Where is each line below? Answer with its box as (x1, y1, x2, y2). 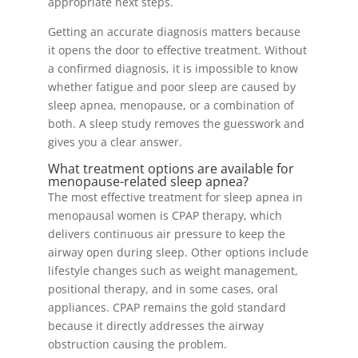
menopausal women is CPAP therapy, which (47, 208, 282, 223)
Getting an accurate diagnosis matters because (47, 24, 300, 39)
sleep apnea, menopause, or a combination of (47, 97, 294, 113)
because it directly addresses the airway (47, 318, 264, 333)
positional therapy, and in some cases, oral (47, 281, 278, 296)
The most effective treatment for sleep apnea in (47, 189, 303, 205)
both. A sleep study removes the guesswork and (47, 116, 304, 131)
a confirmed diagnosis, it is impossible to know (47, 61, 298, 76)
